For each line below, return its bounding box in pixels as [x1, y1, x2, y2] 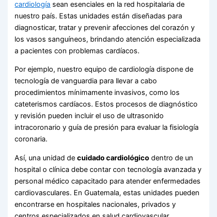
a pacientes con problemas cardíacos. [15, 46, 140, 55]
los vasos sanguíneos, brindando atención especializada [15, 34, 201, 44]
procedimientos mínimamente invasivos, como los [15, 88, 180, 97]
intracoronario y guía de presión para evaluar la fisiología [15, 123, 199, 132]
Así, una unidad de [15, 154, 77, 162]
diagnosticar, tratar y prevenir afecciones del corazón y [15, 23, 195, 32]
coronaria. [15, 135, 48, 144]
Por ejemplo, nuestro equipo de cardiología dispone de [15, 65, 194, 74]
